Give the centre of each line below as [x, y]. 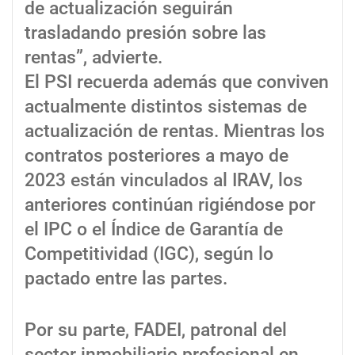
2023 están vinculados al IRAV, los [164, 181]
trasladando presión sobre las [145, 33]
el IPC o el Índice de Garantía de [154, 230]
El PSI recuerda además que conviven [177, 82]
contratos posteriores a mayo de [157, 156]
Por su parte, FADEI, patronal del [156, 330]
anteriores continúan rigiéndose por [170, 205]
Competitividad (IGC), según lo [149, 254]
